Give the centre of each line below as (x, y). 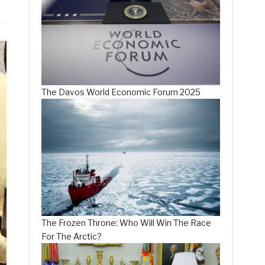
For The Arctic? (72, 237)
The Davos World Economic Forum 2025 (121, 92)
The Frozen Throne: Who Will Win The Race (127, 223)
